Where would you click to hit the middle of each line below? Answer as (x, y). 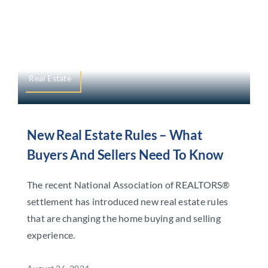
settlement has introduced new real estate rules (127, 202)
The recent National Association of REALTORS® (128, 185)
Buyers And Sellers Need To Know (125, 155)
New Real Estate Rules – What (115, 135)
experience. (51, 235)
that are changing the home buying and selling (124, 218)
